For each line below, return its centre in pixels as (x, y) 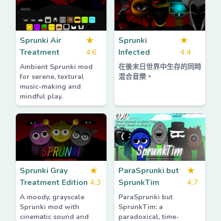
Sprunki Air (40, 40)
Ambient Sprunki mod (56, 67)
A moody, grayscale (52, 197)
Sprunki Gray (44, 171)
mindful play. (41, 96)
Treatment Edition (54, 183)
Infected (134, 52)
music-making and (50, 87)
